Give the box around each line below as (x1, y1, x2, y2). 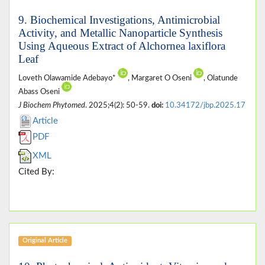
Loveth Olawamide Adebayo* (18, 74, 118, 82)
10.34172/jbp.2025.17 (165, 101, 245, 109)
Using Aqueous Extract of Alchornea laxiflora (18, 39, 225, 52)
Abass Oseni (18, 88, 62, 95)
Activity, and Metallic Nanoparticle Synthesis (18, 26, 222, 39)
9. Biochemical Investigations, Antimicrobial (18, 13, 220, 26)
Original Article (22, 237, 67, 244)
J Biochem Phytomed (18, 101, 85, 109)
